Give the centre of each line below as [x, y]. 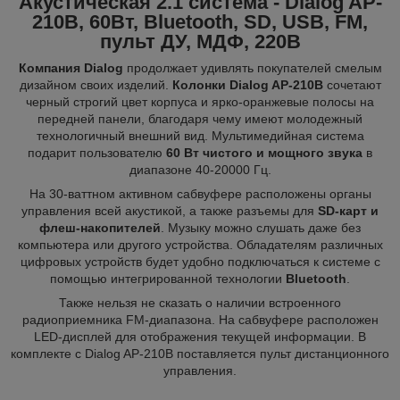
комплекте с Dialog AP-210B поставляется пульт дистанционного [200, 353]
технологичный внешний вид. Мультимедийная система [200, 135]
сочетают [352, 84]
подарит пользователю [97, 152]
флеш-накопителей [100, 227]
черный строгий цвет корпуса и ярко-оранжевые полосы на [200, 101]
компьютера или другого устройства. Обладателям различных [200, 244]
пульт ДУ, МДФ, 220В [200, 41]
